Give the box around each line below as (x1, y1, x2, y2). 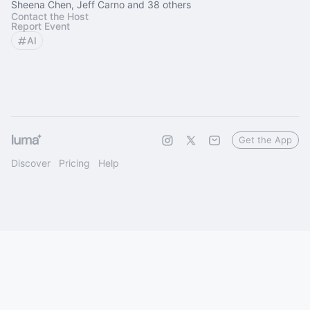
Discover (11, 157, 51, 169)
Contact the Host (11, 10, 89, 22)
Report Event (11, 20, 70, 32)
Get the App (239, 134, 292, 145)
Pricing (59, 157, 90, 169)
